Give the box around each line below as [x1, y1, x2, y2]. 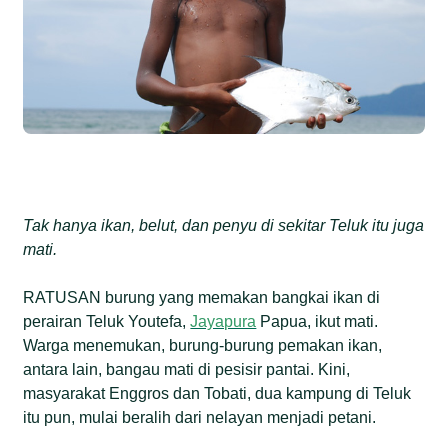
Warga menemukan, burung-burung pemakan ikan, [23, 336, 383, 354]
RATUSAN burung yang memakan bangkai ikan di [23, 288, 381, 306]
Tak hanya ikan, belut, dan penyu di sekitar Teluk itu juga [23, 216, 425, 234]
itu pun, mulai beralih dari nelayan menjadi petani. [23, 408, 377, 426]
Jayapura [190, 312, 257, 330]
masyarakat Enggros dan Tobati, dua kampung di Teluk [23, 384, 412, 402]
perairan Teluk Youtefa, [23, 312, 191, 330]
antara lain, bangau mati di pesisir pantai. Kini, [23, 360, 351, 378]
